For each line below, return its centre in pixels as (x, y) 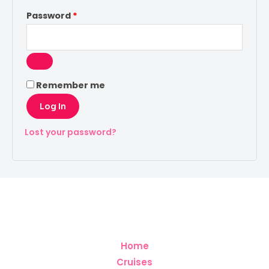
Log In (53, 106)
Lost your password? (71, 132)
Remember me (71, 85)
